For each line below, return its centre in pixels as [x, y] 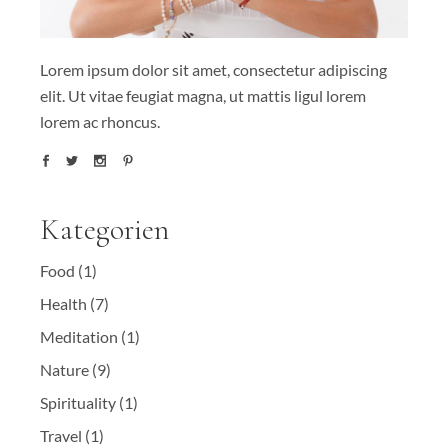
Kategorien [105, 229]
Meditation [79, 336]
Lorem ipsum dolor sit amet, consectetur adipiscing [214, 69]
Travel [61, 435]
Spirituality [78, 402]
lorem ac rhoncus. [100, 121]
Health [64, 303]
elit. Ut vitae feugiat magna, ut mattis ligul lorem [203, 95]
